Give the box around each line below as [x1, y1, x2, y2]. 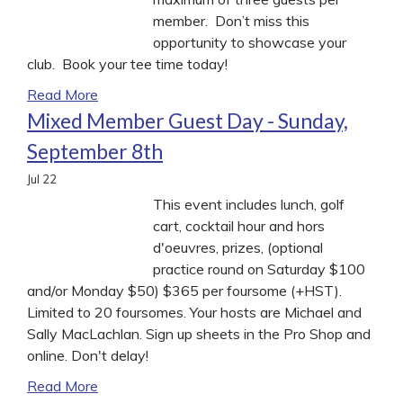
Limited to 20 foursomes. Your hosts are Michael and [27, 302, 362, 321]
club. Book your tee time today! [27, 54, 228, 73]
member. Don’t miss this [153, 11, 309, 30]
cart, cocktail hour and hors [153, 216, 325, 235]
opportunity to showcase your [153, 32, 346, 51]
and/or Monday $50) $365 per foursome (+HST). [27, 281, 342, 300]
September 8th [27, 138, 163, 164]
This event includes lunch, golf [153, 194, 345, 213]
